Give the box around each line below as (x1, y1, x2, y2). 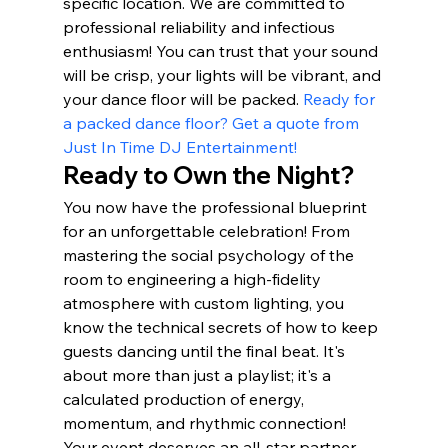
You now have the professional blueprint (62, 197, 371, 218)
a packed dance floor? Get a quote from (62, 113, 363, 134)
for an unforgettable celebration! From (62, 221, 354, 242)
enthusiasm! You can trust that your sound (62, 41, 382, 62)
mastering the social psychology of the (62, 245, 358, 266)
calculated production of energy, (62, 389, 308, 410)
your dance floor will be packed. (62, 89, 303, 110)
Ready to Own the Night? (62, 160, 354, 191)
